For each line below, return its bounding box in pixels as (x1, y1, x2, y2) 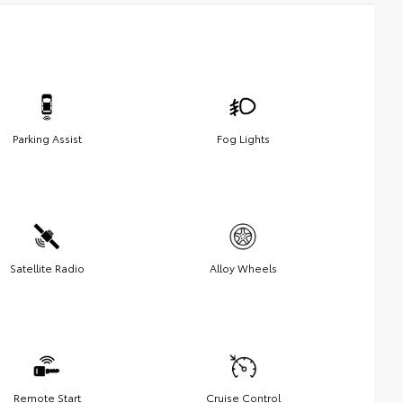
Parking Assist (12, 130, 82, 146)
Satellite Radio (9, 259, 85, 275)
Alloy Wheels (209, 259, 277, 275)
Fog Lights (216, 130, 270, 146)
